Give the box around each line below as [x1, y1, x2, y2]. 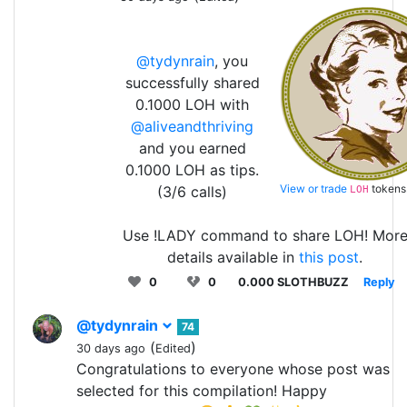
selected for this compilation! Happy [76, 381, 327, 400]
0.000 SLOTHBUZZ [238, 274, 349, 289]
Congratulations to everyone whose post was [76, 359, 390, 378]
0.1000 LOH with [135, 94, 250, 114]
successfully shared [124, 73, 260, 92]
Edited [155, 341, 191, 355]
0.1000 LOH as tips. [125, 160, 260, 179]
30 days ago [76, 341, 145, 355]
